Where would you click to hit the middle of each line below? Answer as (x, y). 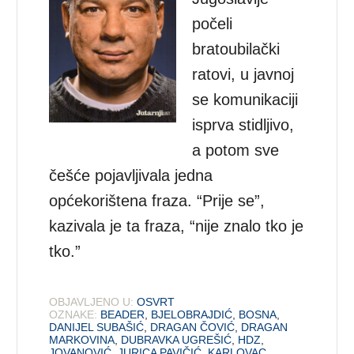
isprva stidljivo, (243, 124)
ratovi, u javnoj (243, 74)
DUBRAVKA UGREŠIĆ (177, 339)
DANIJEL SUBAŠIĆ (97, 327)
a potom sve (236, 150)
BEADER (123, 314)
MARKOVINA (82, 339)
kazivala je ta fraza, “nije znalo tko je (177, 226)
